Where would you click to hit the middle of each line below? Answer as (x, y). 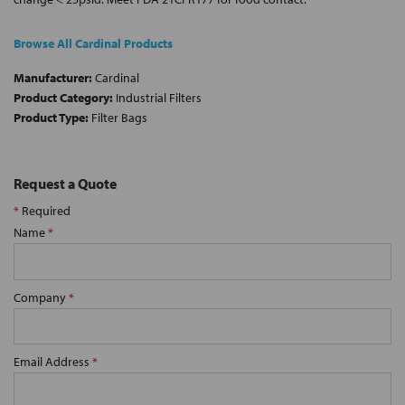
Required (45, 211)
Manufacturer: (53, 78)
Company (41, 297)
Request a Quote (65, 184)
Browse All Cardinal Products (93, 44)
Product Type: (51, 118)
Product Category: (63, 98)
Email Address (53, 362)
